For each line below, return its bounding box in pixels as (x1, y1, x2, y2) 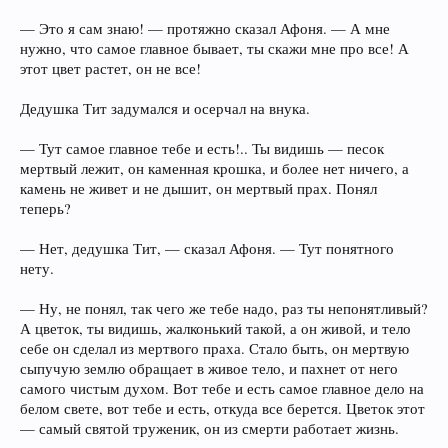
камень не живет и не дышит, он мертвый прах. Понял (20, 179, 377, 198)
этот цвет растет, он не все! (20, 59, 201, 78)
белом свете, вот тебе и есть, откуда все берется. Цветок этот (20, 399, 425, 418)
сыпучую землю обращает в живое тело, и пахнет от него (20, 359, 398, 378)
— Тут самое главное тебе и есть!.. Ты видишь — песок (20, 139, 384, 158)
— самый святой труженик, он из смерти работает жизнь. (20, 419, 399, 438)
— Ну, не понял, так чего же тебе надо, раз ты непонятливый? (20, 299, 428, 318)
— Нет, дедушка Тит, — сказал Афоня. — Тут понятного (20, 239, 394, 258)
